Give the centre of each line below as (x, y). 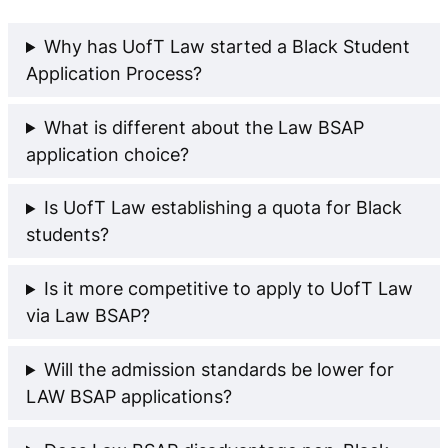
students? (67, 235)
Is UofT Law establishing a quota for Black (222, 208)
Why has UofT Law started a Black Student (226, 46)
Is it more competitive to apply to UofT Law (228, 289)
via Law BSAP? (88, 316)
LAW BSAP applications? (129, 396)
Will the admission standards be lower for (218, 369)
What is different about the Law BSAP (203, 127)
